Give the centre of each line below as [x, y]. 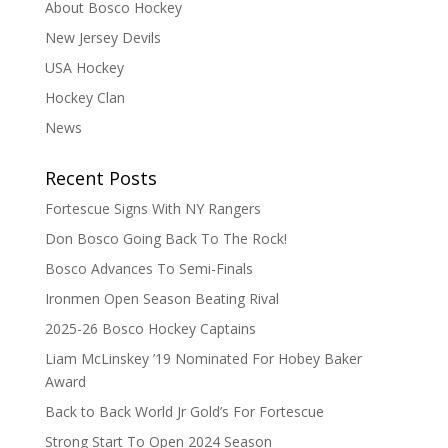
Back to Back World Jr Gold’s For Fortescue [184, 412]
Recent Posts [100, 178]
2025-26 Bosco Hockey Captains [150, 329]
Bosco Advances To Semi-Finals [148, 269]
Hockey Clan [84, 98]
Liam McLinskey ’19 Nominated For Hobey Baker [203, 359]
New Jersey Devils [102, 38]
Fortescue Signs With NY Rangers [152, 209]
